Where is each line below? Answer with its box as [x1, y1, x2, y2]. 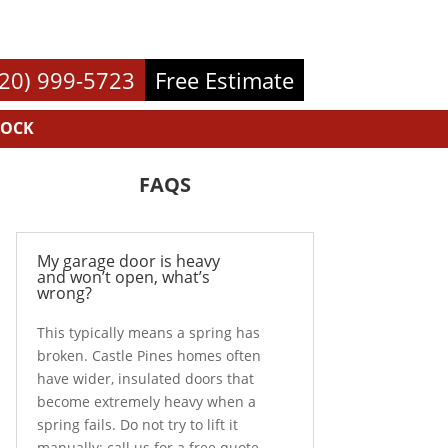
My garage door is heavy [36, 250, 220, 273]
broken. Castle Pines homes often [36, 346, 261, 366]
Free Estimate [154, 65, 294, 95]
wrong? [36, 282, 92, 305]
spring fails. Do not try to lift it [36, 415, 238, 435]
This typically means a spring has [36, 323, 260, 343]
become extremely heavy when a [36, 392, 256, 412]
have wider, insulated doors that [36, 369, 254, 389]
